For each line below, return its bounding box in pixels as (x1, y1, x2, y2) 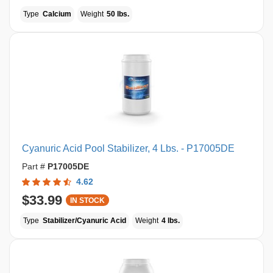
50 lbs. (107, 10, 129, 18)
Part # (22, 161, 48, 171)
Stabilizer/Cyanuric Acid (42, 216, 126, 225)
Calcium (42, 10, 71, 18)
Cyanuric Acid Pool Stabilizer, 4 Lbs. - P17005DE (22, 143, 235, 154)
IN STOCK (70, 196, 105, 205)
